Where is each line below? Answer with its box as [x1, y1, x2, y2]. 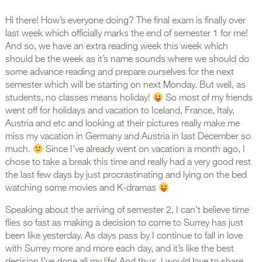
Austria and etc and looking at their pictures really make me [5, 119, 240, 129]
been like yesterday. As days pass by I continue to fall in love [5, 232, 243, 242]
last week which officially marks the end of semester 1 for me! [5, 29, 248, 39]
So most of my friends [163, 94, 253, 104]
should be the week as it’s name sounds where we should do [5, 55, 249, 65]
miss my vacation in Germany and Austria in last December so [5, 132, 251, 142]
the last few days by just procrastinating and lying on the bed [5, 171, 247, 181]
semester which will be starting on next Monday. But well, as [5, 81, 246, 91]
